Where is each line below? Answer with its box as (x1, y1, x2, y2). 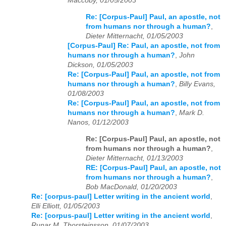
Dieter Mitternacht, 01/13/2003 (86, 154, 183, 162)
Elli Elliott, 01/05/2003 (31, 202, 100, 210)
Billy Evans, (179, 80, 215, 88)
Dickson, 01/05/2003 (68, 61, 133, 69)
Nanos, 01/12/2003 (68, 119, 129, 127)
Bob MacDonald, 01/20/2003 (86, 183, 177, 191)
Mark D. (179, 109, 204, 117)
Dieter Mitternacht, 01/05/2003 (86, 32, 183, 40)
